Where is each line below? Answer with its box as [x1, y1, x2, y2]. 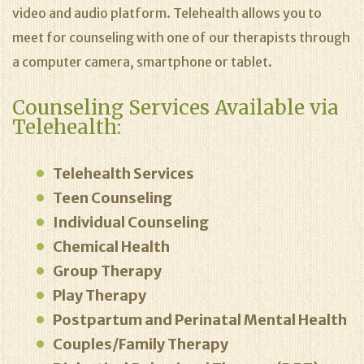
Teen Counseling [53, 188, 172, 207]
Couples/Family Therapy [53, 335, 228, 353]
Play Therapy [53, 286, 146, 305]
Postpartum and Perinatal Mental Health [53, 310, 347, 329]
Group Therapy [53, 262, 162, 280]
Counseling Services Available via [12, 95, 339, 120]
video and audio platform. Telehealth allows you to [12, 5, 322, 21]
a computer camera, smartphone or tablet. [12, 54, 272, 70]
